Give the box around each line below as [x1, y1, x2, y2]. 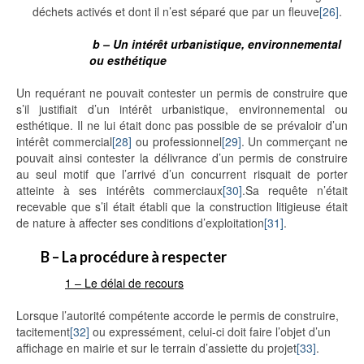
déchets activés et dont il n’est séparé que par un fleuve [32, 3, 319, 20]
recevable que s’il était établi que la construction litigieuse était [16, 198, 348, 215]
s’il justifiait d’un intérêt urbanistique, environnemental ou [16, 101, 348, 118]
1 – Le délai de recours [65, 275, 184, 292]
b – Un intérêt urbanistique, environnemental [93, 36, 341, 53]
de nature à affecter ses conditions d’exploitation [16, 214, 264, 232]
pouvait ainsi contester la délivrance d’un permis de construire [16, 149, 348, 167]
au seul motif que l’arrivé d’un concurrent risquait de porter [16, 166, 348, 183]
